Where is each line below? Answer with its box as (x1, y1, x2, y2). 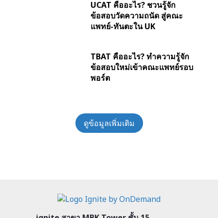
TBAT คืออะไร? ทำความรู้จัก (90, 51, 189, 62)
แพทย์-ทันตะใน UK (90, 21, 155, 32)
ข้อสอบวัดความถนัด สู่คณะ (90, 10, 183, 21)
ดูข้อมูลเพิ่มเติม (83, 118, 135, 129)
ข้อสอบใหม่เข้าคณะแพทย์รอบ (90, 62, 193, 73)
